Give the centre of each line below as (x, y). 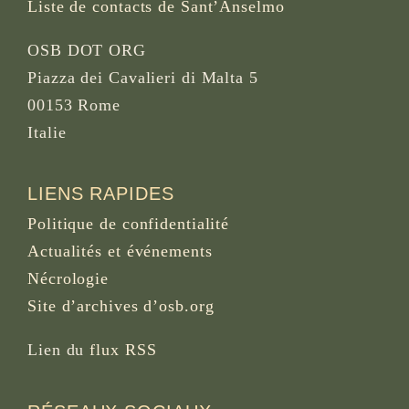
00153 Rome (74, 105)
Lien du (59, 350)
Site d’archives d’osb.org (121, 306)
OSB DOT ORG (87, 50)
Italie (47, 132)
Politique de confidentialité (129, 224)
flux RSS (123, 350)
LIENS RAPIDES (101, 194)
